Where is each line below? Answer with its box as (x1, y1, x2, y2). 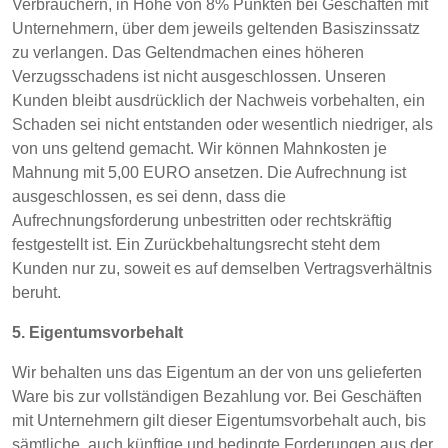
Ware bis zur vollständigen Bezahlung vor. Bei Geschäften (12, 388, 422, 405)
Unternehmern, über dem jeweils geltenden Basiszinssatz (12, 20, 420, 37)
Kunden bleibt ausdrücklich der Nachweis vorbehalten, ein (12, 92, 425, 109)
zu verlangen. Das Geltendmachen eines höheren (12, 44, 364, 61)
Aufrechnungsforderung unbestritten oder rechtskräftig (12, 212, 392, 229)
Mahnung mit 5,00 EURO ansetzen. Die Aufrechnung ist (12, 164, 406, 181)
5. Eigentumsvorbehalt (12, 324, 183, 341)
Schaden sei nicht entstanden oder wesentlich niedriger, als (12, 116, 433, 133)
